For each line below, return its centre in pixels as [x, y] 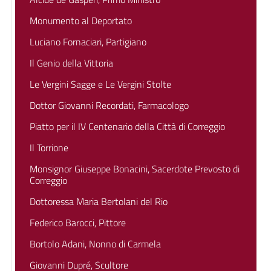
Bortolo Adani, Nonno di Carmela [95, 244]
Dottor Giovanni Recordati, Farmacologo [109, 105]
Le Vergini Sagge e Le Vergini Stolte [100, 84]
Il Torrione [49, 148]
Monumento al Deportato [81, 21]
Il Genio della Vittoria [71, 63]
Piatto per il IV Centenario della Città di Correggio [127, 126]
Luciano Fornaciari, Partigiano [88, 42]
